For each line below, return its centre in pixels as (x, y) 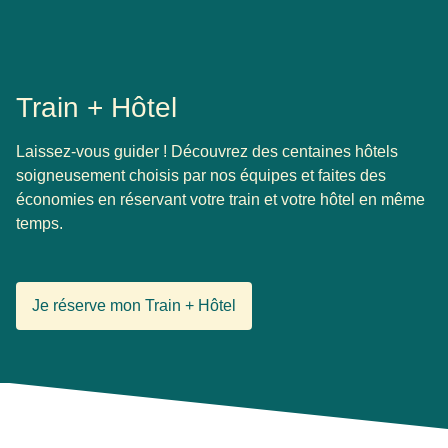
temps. (39, 223)
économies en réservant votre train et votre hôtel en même (220, 199)
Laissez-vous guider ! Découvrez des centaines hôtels (207, 151)
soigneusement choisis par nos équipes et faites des (201, 175)
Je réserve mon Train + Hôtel (134, 305)
